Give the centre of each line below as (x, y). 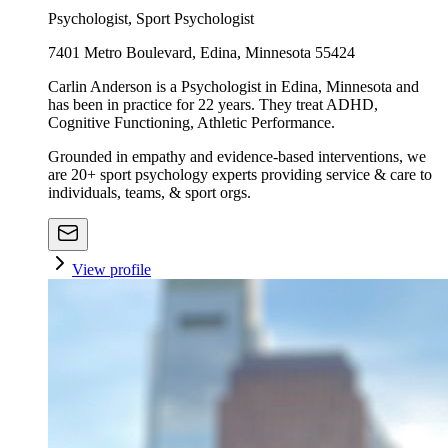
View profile (111, 269)
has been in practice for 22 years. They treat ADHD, (213, 104)
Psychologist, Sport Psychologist (151, 18)
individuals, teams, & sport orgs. (149, 192)
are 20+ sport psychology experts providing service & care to (240, 174)
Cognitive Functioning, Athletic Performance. (191, 122)
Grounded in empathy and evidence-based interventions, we (237, 156)
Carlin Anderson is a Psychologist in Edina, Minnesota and (233, 86)
